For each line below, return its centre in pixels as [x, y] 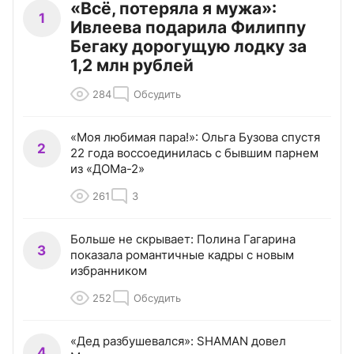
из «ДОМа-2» [107, 169]
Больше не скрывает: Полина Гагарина [183, 239]
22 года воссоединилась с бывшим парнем [194, 153]
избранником [109, 271]
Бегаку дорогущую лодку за [188, 47]
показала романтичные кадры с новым [182, 255]
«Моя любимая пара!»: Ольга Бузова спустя [195, 137]
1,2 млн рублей [132, 66]
